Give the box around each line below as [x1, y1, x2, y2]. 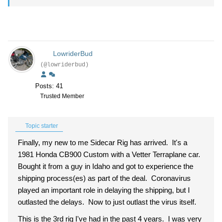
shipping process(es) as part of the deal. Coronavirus [18, 174, 191, 182]
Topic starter [24, 122, 58, 129]
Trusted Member [40, 93, 84, 100]
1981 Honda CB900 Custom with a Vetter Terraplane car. [18, 150, 202, 159]
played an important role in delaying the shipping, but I [18, 186, 190, 194]
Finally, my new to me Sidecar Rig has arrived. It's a [18, 138, 187, 147]
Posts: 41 [35, 82, 63, 90]
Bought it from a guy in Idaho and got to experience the [18, 162, 193, 170]
